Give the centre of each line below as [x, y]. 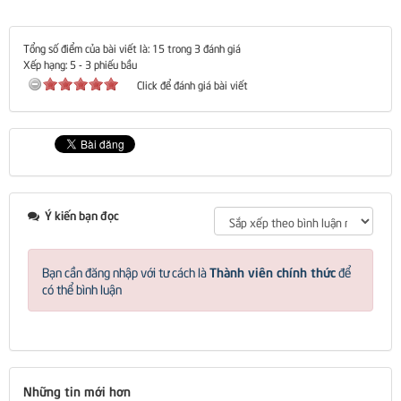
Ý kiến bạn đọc [81, 214]
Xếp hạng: [47, 64]
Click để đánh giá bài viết [192, 84]
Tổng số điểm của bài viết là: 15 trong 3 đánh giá [132, 47]
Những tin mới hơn [77, 390]
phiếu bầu [114, 64]
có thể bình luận [82, 288]
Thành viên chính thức [273, 271]
